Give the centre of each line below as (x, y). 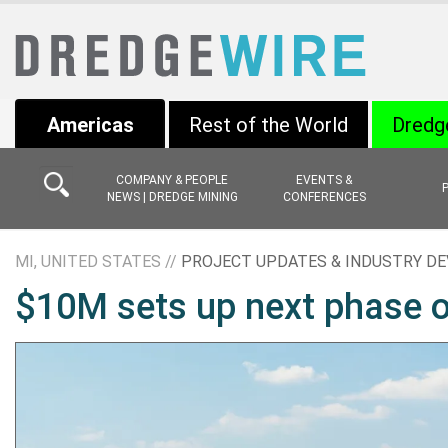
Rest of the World (268, 125)
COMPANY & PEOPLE (172, 179)
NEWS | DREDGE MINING (172, 196)
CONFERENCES (324, 196)
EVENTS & (324, 179)
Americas (90, 125)
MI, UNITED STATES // (98, 261)
